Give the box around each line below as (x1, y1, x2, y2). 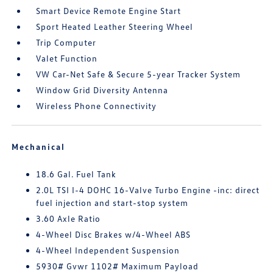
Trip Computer (36, 37, 97, 48)
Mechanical (12, 141, 66, 152)
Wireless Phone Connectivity (36, 101, 157, 111)
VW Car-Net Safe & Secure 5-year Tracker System (36, 69, 241, 79)
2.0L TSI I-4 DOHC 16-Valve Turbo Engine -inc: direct (36, 185, 260, 195)
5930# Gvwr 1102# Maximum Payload (36, 261, 199, 271)
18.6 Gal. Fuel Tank (36, 169, 117, 179)
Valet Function (36, 53, 98, 63)
